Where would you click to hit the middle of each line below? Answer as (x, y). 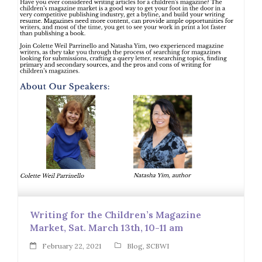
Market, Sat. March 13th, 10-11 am (106, 228)
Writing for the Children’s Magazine (116, 215)
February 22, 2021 (72, 246)
